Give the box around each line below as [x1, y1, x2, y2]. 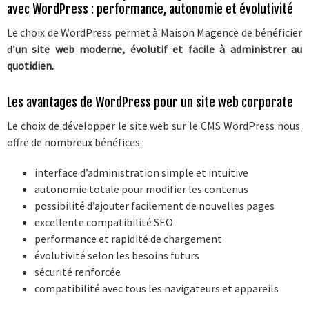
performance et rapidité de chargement [34, 232, 222, 246]
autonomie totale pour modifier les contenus [34, 182, 248, 197]
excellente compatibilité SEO [34, 215, 173, 230]
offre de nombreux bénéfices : [6, 135, 144, 150]
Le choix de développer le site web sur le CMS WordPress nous [6, 119, 303, 133]
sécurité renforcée [34, 265, 121, 279]
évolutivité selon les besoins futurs [34, 248, 199, 263]
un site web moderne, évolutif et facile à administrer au [14, 42, 303, 57]
